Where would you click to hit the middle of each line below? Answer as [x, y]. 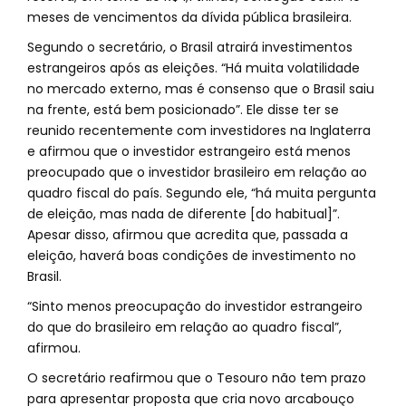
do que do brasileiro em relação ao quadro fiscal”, [184, 327]
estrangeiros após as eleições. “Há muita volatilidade [193, 68]
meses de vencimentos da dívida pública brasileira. [189, 17]
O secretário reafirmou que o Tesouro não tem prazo [197, 378]
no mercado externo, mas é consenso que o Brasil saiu [201, 89]
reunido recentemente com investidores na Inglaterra [199, 130]
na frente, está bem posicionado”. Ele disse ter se [183, 110]
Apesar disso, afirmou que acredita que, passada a [188, 235]
